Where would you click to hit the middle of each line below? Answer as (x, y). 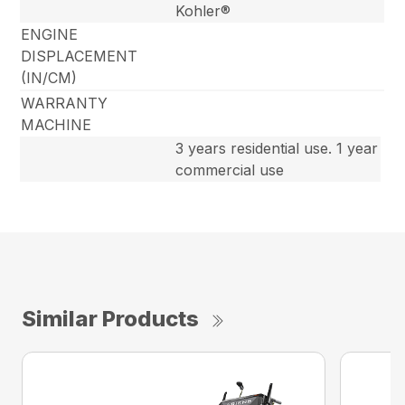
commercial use (230, 170)
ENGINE (50, 35)
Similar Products (110, 319)
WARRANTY (65, 104)
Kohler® (203, 11)
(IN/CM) (49, 78)
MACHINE (57, 125)
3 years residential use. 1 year (277, 149)
